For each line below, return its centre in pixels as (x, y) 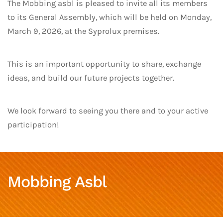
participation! (33, 125)
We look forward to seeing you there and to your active (108, 111)
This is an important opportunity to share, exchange (104, 64)
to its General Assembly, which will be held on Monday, (110, 17)
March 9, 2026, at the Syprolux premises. (83, 31)
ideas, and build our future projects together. (91, 78)
